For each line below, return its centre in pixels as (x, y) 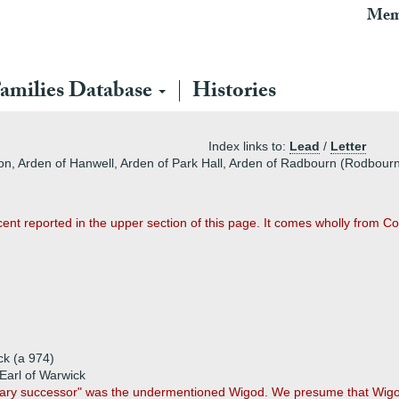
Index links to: (249, 146)
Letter (348, 146)
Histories (234, 93)
